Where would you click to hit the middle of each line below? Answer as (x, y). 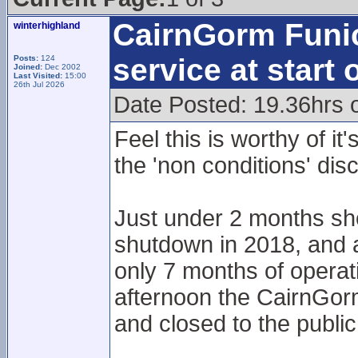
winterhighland (47, 26)
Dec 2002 (62, 67)
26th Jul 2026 (39, 84)
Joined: (28, 67)
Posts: (26, 58)
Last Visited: (39, 76)
